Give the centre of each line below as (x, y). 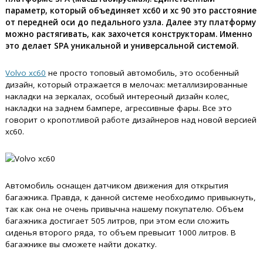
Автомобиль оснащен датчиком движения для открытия (117, 186)
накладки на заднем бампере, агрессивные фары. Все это (119, 108)
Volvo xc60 (26, 73)
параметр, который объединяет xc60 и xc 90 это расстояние (131, 11)
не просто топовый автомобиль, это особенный (143, 73)
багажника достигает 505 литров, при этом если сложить (118, 221)
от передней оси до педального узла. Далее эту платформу (131, 22)
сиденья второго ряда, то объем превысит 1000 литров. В (121, 232)
